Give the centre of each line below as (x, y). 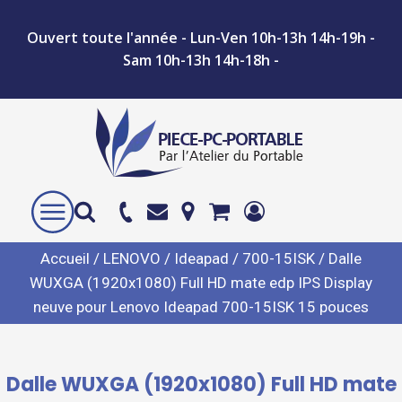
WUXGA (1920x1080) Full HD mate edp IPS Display (201, 283)
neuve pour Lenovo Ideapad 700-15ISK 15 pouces (201, 307)
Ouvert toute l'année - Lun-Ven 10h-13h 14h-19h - (201, 38)
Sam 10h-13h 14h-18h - (201, 60)
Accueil (65, 258)
